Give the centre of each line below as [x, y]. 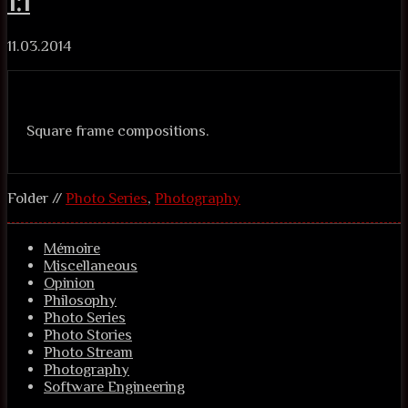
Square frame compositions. [118, 131]
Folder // [36, 199]
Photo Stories [88, 335]
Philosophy [80, 301]
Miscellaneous [91, 266]
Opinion [69, 283]
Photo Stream [88, 352]
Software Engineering [114, 387]
